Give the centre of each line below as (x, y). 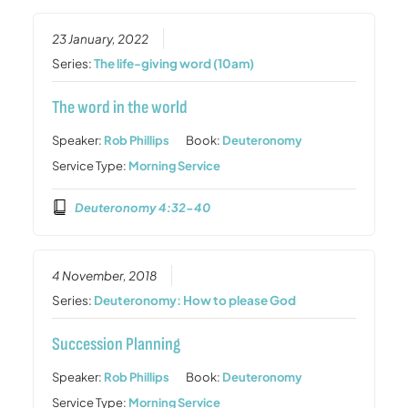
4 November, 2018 (105, 276)
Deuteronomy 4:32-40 (142, 207)
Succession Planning (117, 345)
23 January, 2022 (101, 38)
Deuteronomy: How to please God (195, 301)
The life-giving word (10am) (174, 63)
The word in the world (120, 107)
